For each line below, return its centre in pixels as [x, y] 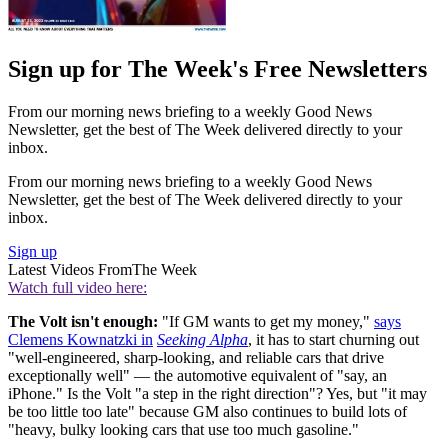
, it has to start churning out [333, 339]
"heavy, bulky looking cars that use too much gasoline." [183, 429]
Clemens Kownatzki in [80, 339]
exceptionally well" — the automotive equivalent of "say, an [197, 375]
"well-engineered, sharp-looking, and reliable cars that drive [196, 357]
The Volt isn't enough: [83, 321]
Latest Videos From [70, 269]
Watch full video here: [77, 287]
